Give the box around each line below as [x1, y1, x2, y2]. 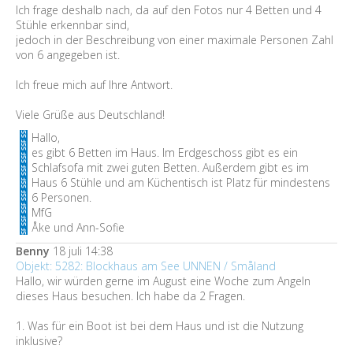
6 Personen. [32, 190, 91, 205]
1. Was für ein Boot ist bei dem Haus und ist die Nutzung [16, 318, 303, 333]
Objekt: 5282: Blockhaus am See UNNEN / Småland [16, 258, 276, 273]
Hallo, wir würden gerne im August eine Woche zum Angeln [16, 273, 310, 288]
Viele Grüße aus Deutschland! [16, 107, 165, 122]
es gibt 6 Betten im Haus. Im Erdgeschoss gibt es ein [32, 145, 298, 160]
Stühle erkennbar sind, [16, 17, 129, 32]
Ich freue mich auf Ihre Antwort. [16, 77, 173, 92]
